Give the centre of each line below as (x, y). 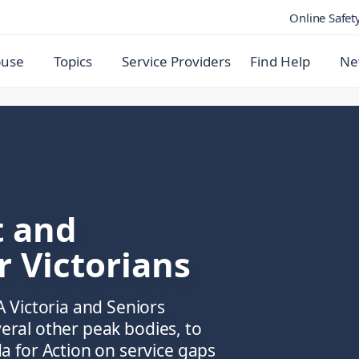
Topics (73, 61)
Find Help (280, 61)
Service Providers (176, 61)
